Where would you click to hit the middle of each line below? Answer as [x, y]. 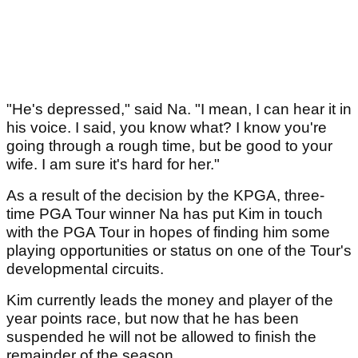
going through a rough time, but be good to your [169, 146]
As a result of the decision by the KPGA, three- [165, 196]
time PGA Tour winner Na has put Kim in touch [165, 214]
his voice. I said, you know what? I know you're [167, 128]
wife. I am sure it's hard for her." [113, 165]
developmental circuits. [87, 269]
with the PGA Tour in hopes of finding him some [168, 233]
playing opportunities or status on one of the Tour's [179, 251]
